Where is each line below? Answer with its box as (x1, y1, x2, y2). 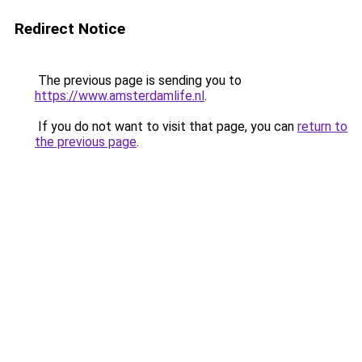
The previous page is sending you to (35, 73, 242, 88)
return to (297, 119, 347, 134)
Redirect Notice (15, 19, 125, 38)
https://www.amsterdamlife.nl (35, 88, 204, 103)
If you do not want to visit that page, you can (35, 119, 297, 134)
